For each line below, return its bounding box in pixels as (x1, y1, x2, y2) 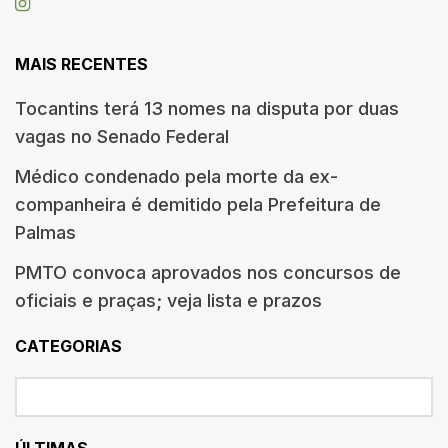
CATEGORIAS (15, 335, 122, 356)
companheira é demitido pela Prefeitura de (15, 193, 381, 215)
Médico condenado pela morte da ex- (15, 165, 338, 187)
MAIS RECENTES (15, 53, 148, 74)
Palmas (15, 221, 76, 243)
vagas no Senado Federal (15, 125, 229, 147)
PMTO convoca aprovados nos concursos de (15, 261, 401, 283)
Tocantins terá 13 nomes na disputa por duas (15, 97, 399, 119)
